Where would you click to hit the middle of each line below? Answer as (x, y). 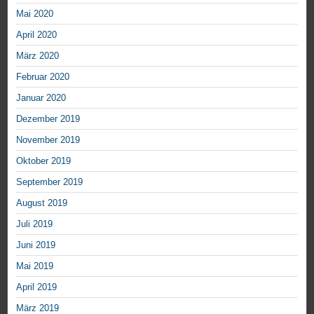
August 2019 (42, 203)
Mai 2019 (35, 266)
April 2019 (36, 287)
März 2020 (37, 56)
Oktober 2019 (43, 161)
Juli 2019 (34, 224)
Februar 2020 (43, 77)
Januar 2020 (41, 98)
